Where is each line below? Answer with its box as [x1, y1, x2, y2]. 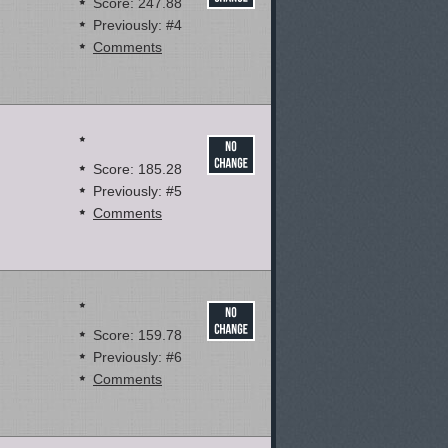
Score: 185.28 [93, 161, 182, 177]
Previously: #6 [93, 349, 182, 365]
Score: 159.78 [93, 327, 182, 343]
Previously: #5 [93, 183, 182, 199]
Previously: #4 [93, 17, 182, 33]
